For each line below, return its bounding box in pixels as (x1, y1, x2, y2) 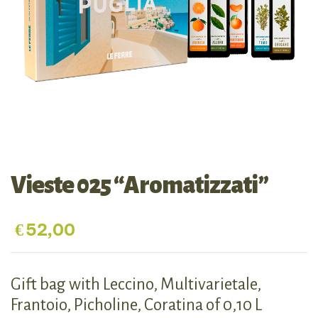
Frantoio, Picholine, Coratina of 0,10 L (11, 296, 262, 314)
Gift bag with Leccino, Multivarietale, (11, 275, 261, 294)
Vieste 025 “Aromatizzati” (11, 172, 268, 199)
